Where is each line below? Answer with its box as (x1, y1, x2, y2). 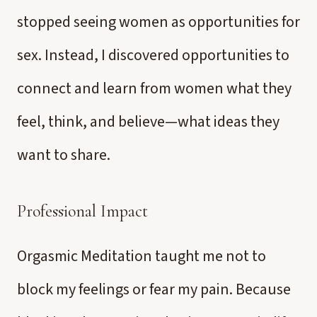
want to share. (17, 144, 110, 166)
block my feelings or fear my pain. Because (17, 278, 291, 301)
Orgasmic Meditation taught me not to (17, 245, 266, 267)
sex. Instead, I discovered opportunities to (17, 44, 289, 67)
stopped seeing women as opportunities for (17, 11, 300, 33)
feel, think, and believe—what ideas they (17, 110, 279, 133)
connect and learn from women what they (17, 77, 292, 100)
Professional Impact (17, 201, 148, 221)
